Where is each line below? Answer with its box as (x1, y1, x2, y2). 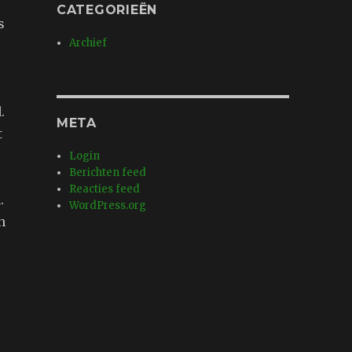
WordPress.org (69, 199, 147, 213)
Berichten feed (69, 166, 147, 180)
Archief (69, 36, 108, 50)
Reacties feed (69, 182, 141, 196)
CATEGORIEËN (56, 2, 158, 18)
